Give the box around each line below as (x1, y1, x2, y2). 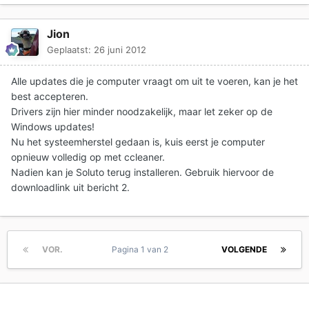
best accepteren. (11, 90, 88, 102)
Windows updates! (11, 120, 94, 132)
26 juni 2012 (94, 43, 146, 55)
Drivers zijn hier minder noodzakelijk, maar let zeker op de (11, 105, 272, 117)
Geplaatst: (47, 43, 94, 55)
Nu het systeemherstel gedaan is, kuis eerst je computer (11, 135, 265, 148)
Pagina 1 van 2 (112, 243, 172, 255)
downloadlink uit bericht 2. (11, 181, 130, 193)
